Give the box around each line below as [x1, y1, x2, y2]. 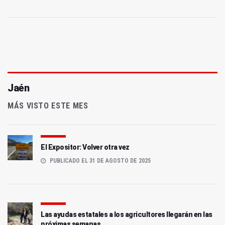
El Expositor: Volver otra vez [41, 143, 130, 152]
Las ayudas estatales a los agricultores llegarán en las [41, 210, 212, 219]
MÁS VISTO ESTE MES [8, 101, 88, 111]
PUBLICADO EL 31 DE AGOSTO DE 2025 [48, 157, 151, 165]
